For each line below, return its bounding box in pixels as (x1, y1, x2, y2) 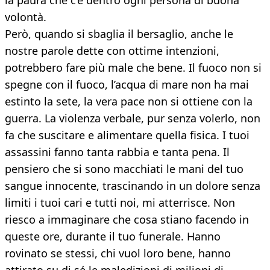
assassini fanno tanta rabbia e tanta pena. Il (5, 145, 230, 160)
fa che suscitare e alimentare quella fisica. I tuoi (5, 128, 250, 143)
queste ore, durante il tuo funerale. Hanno (5, 229, 221, 244)
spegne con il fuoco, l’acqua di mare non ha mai (5, 77, 249, 92)
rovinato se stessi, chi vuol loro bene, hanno (5, 246, 231, 261)
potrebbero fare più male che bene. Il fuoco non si (5, 60, 262, 75)
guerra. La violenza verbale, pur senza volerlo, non (5, 111, 260, 126)
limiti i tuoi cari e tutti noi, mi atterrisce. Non (5, 195, 235, 210)
